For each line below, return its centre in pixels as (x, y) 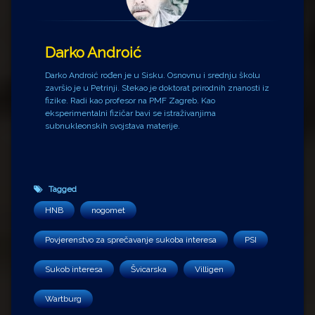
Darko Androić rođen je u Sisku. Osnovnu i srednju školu (153, 75)
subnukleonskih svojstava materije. (112, 126)
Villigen (209, 269)
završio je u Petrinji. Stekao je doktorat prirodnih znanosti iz (157, 88)
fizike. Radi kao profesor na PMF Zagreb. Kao (130, 100)
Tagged (63, 189)
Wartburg (63, 298)
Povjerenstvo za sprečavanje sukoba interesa (131, 239)
